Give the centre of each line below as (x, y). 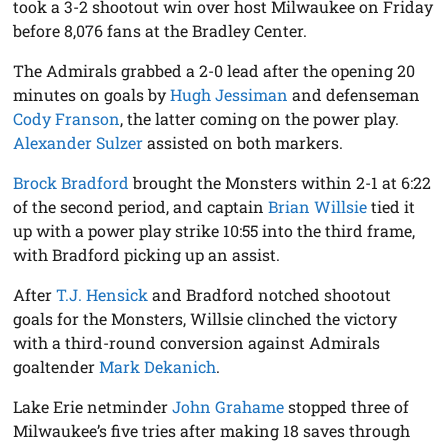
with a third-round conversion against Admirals (197, 342)
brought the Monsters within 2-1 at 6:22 (280, 182)
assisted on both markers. (243, 142)
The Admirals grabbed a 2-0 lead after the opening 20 (214, 70)
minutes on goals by (92, 94)
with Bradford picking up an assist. (147, 254)
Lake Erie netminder (93, 406)
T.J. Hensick (102, 294)
